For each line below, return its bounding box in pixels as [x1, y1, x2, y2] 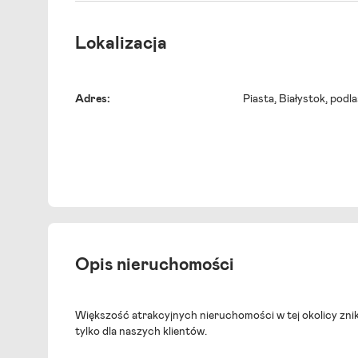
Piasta [243, 93, 274, 105]
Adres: [75, 93, 110, 105]
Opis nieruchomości [75, 257, 234, 274]
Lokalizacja [75, 35, 167, 53]
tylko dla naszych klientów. [75, 326, 207, 337]
